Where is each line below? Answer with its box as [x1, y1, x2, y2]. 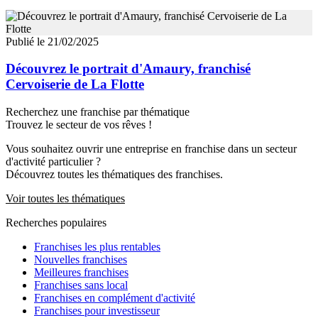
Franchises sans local [34, 279, 128, 292]
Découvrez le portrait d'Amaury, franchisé [6, 61, 251, 77]
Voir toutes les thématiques [6, 192, 125, 205]
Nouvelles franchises [34, 253, 127, 266]
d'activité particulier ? [6, 155, 101, 168]
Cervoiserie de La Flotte [6, 77, 144, 92]
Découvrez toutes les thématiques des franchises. [6, 168, 223, 181]
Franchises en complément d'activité [34, 292, 195, 305]
